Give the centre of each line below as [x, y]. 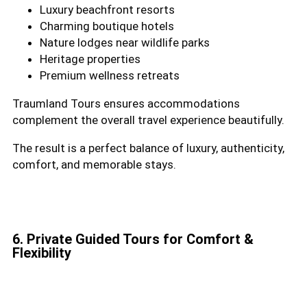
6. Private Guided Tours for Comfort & [133, 239]
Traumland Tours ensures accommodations [126, 103]
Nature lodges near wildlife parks [125, 42]
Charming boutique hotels [107, 26]
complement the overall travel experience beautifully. [148, 120]
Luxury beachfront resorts [107, 9]
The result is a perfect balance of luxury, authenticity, [148, 148]
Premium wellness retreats [110, 75]
